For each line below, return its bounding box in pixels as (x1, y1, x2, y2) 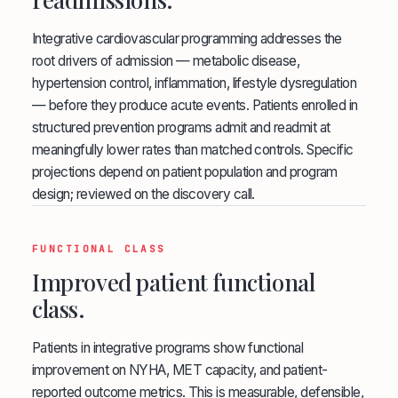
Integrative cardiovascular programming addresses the (32, 30, 342, 47)
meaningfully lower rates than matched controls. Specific (32, 141, 354, 158)
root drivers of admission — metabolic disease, (32, 52, 300, 69)
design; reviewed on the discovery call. (32, 186, 255, 203)
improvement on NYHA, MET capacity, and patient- (32, 362, 328, 378)
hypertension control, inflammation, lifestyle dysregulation (32, 75, 357, 92)
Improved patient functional (32, 267, 315, 298)
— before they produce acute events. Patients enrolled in (32, 97, 358, 114)
